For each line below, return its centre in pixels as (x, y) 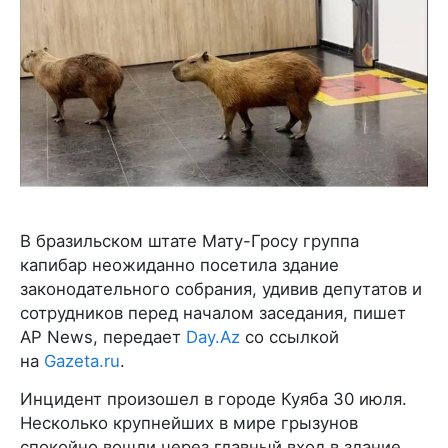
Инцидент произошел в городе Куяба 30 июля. (213, 398)
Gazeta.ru (82, 360)
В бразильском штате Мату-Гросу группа (189, 240)
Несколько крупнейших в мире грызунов (189, 422)
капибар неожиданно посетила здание (179, 264)
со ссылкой (289, 336)
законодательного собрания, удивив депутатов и (221, 288)
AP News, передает (103, 336)
